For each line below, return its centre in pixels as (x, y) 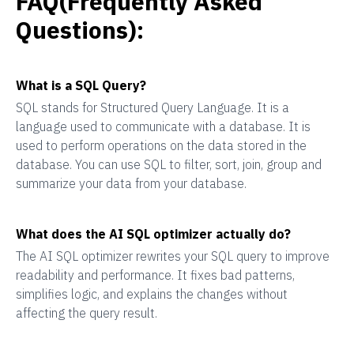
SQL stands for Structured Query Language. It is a (153, 107)
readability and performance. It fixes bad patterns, (155, 275)
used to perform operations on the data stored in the (161, 145)
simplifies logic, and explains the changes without (152, 294)
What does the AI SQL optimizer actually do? (153, 234)
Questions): (80, 30)
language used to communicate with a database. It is (163, 126)
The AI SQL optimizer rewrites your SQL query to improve (173, 256)
